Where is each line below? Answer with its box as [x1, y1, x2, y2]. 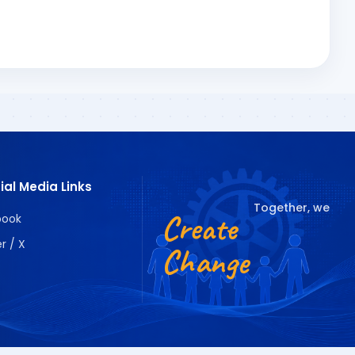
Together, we [253, 200, 330, 216]
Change [162, 241, 250, 283]
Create [162, 208, 237, 250]
